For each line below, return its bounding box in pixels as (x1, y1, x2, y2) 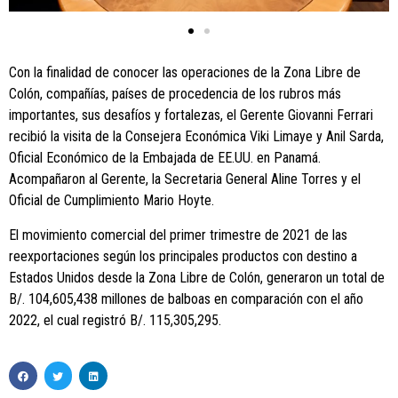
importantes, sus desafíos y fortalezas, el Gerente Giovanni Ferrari (9, 107, 373, 124)
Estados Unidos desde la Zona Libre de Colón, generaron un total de (9, 268, 385, 286)
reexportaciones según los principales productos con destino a (9, 247, 357, 265)
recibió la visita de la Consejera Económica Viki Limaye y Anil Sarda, (9, 128, 384, 146)
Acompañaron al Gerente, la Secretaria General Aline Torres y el (9, 171, 361, 188)
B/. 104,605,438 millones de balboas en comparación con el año (9, 290, 363, 307)
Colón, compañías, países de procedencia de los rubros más (9, 85, 341, 103)
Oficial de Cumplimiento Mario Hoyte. (9, 192, 214, 210)
